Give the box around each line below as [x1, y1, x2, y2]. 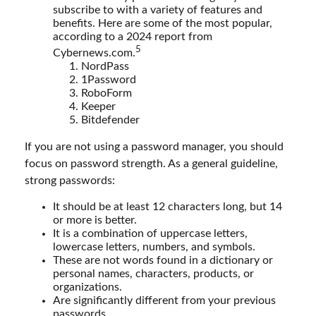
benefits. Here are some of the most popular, [53, 17, 272, 29]
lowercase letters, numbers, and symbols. [53, 241, 255, 253]
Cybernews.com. [53, 47, 135, 59]
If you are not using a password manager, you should [25, 141, 284, 153]
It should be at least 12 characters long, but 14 [53, 201, 282, 213]
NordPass [81, 61, 129, 73]
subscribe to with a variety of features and [53, 4, 262, 16]
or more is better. [53, 214, 137, 226]
